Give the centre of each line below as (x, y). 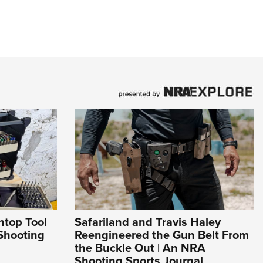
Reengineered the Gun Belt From (162, 235)
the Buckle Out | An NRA (140, 248)
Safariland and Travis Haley (148, 222)
